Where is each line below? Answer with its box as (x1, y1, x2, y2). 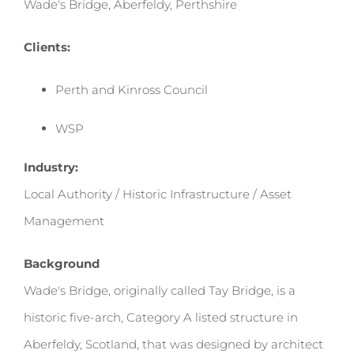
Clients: (24, 40, 70, 55)
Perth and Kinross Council (55, 82, 208, 97)
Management (24, 213, 104, 228)
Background (24, 256, 100, 271)
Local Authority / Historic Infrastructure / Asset (24, 186, 292, 201)
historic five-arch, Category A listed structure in (24, 310, 298, 325)
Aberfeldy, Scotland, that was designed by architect (24, 337, 323, 352)
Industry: (24, 160, 78, 175)
